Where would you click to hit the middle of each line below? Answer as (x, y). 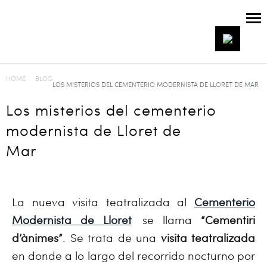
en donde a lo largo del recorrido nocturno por (133, 255)
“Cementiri (228, 220)
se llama (167, 220)
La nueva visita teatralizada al (103, 202)
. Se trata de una (112, 237)
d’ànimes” (37, 237)
